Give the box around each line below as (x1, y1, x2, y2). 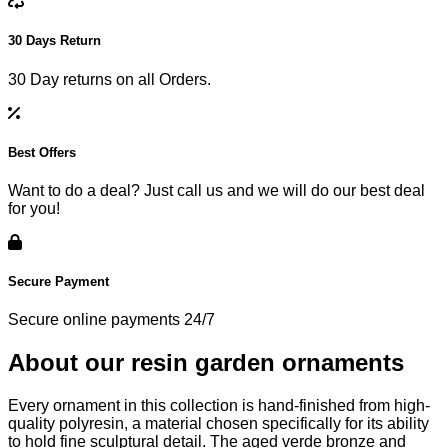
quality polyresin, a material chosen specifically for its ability (8, 415, 429, 433)
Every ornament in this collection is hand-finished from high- (8, 397, 430, 415)
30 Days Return (8, 33, 101, 49)
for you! (8, 199, 60, 217)
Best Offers (8, 144, 76, 160)
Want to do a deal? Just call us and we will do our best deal (8, 181, 425, 199)
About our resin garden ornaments (8, 349, 404, 377)
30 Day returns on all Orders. (8, 70, 211, 88)
